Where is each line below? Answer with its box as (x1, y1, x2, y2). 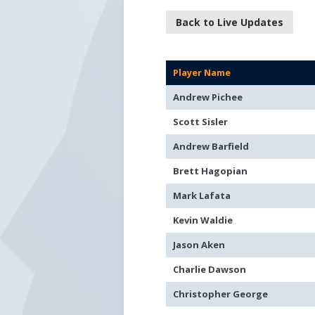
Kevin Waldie (173, 214, 233, 226)
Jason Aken (173, 238, 226, 251)
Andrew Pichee (173, 91, 243, 103)
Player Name (173, 66, 231, 79)
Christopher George (173, 288, 269, 300)
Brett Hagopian (173, 165, 248, 177)
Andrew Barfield (173, 140, 250, 153)
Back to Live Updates (176, 15, 284, 29)
